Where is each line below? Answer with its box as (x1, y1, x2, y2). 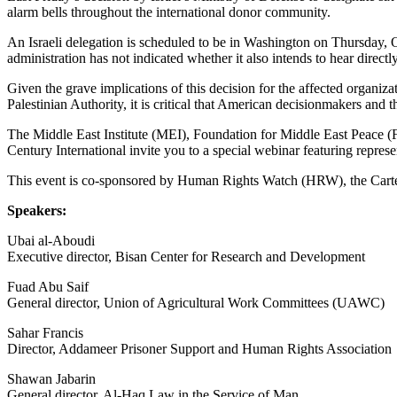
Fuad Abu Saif (7, 278, 89, 294)
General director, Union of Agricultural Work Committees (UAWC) (7, 294, 385, 310)
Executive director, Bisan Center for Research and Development (7, 248, 365, 264)
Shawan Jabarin (7, 370, 96, 386)
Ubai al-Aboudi (7, 232, 95, 248)
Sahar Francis (7, 324, 83, 340)
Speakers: (7, 202, 66, 218)
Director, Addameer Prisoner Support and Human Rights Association (7, 340, 392, 356)
